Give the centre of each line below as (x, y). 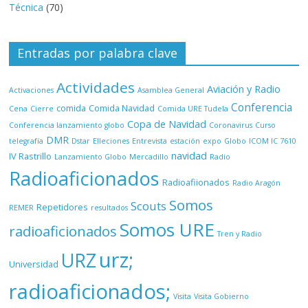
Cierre (42, 108)
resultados (110, 207)
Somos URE (167, 229)
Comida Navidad (122, 108)
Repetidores (63, 207)
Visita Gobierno (222, 296)
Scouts (149, 206)
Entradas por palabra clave (98, 53)
